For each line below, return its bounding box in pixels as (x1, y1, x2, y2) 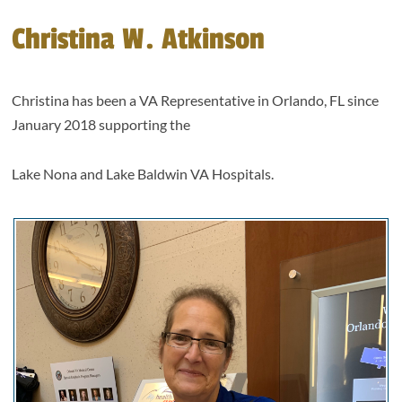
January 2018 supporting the (12, 116, 191, 134)
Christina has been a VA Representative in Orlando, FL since (12, 92, 380, 109)
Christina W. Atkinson (12, 22, 266, 58)
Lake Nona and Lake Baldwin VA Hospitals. (12, 165, 275, 183)
